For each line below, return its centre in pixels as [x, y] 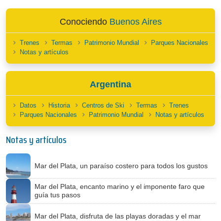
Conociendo [84, 22]
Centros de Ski [103, 105]
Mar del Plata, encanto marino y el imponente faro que [120, 186]
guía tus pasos [57, 195]
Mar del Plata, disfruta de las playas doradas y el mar [118, 216]
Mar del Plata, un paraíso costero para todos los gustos [121, 166]
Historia [59, 105]
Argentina [110, 84]
